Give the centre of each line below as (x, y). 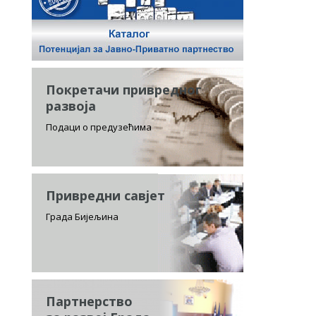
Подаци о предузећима (99, 127)
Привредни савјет (105, 195)
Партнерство (89, 301)
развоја (71, 106)
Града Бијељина (82, 217)
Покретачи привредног (124, 90)
